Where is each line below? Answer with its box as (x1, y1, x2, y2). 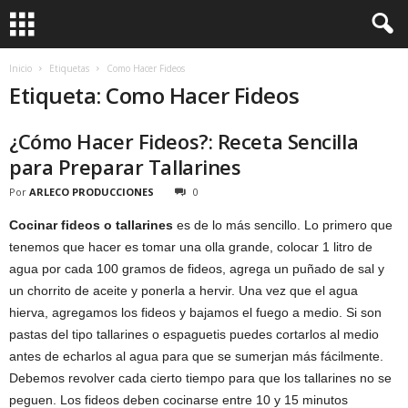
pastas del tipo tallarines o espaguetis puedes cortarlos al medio (9, 327, 379, 342)
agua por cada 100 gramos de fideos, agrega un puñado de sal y (9, 261, 384, 276)
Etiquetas (49, 62, 89, 75)
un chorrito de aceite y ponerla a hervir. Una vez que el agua (9, 283, 358, 298)
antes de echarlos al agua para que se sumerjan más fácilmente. (9, 349, 383, 363)
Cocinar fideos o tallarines (9, 218, 173, 232)
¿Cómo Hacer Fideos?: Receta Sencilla (9, 127, 359, 155)
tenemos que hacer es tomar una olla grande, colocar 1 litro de (9, 240, 372, 254)
